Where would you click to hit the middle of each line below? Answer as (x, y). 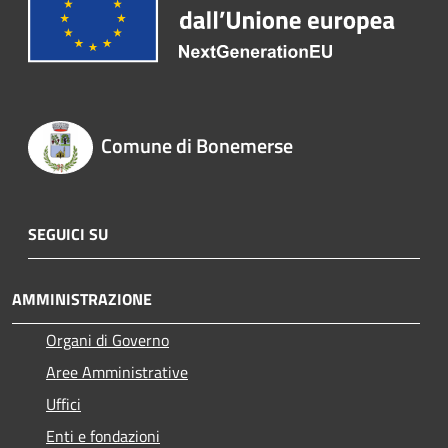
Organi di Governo (107, 339)
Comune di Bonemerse (196, 146)
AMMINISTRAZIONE (82, 298)
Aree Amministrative (117, 371)
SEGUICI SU (68, 233)
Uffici (63, 403)
